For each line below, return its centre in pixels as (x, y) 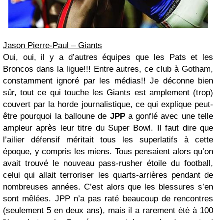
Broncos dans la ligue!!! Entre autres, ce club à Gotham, (108, 69)
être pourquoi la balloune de (56, 116)
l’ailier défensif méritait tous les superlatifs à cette (108, 139)
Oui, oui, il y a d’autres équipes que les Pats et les (108, 57)
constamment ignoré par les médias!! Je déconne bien (108, 81)
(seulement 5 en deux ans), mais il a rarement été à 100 (108, 210)
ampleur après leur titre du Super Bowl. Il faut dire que (108, 128)
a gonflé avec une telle (169, 116)
